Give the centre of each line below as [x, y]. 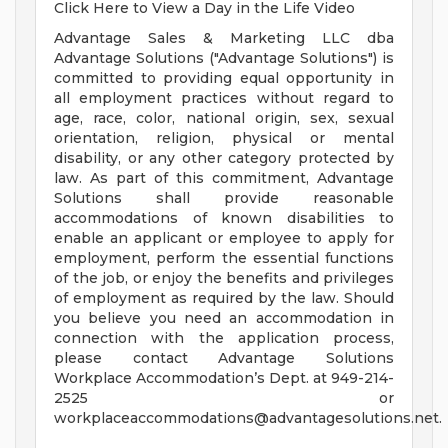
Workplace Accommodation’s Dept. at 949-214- [224, 378]
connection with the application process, [224, 338]
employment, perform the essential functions [224, 258]
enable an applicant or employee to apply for [224, 238]
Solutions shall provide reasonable [224, 198]
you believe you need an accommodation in [224, 318]
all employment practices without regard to [224, 98]
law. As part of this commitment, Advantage [224, 178]
